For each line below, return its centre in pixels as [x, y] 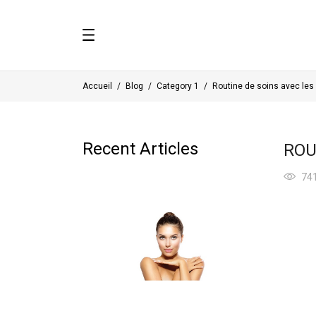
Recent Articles [140, 149]
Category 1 [178, 86]
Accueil [97, 86]
